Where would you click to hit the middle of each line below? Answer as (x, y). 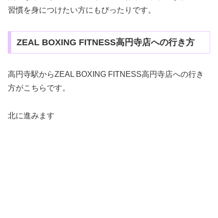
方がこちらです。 (39, 88)
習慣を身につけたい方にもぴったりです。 (82, 10)
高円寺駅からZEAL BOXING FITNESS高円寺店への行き (106, 74)
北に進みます (31, 115)
